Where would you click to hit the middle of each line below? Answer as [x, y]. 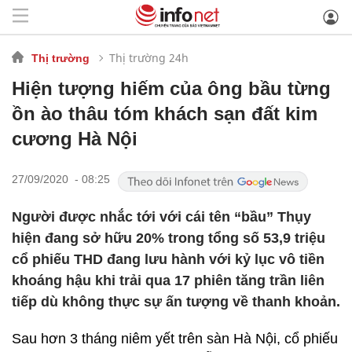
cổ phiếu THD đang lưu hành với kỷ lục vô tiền [168, 259]
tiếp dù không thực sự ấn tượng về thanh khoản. [176, 302]
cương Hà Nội [75, 139]
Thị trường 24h [149, 57]
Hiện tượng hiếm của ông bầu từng [171, 88]
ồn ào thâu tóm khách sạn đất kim [165, 114]
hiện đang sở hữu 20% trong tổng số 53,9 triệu [169, 238]
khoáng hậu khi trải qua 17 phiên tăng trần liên [168, 280]
